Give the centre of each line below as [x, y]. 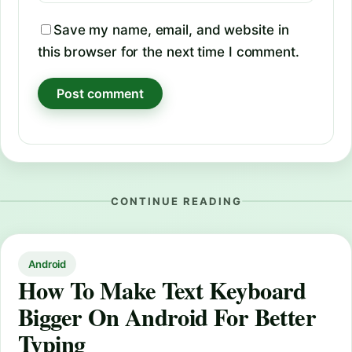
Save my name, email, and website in [171, 29]
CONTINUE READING [176, 201]
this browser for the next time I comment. [169, 51]
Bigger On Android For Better [167, 316]
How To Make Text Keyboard [162, 290]
